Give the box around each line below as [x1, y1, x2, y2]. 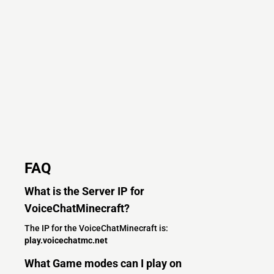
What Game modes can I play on [24, 256, 182, 270]
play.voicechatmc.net [24, 235, 108, 245]
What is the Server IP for [24, 184, 144, 198]
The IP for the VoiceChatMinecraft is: [24, 223, 168, 233]
